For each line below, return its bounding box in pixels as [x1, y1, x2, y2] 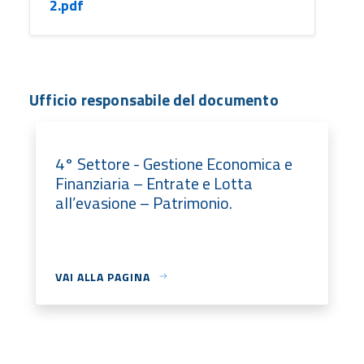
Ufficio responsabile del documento [29, 87, 279, 112]
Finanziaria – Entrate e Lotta [55, 170, 253, 196]
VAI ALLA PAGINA [55, 267, 150, 285]
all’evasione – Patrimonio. [55, 189, 232, 215]
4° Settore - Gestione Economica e [55, 150, 292, 176]
